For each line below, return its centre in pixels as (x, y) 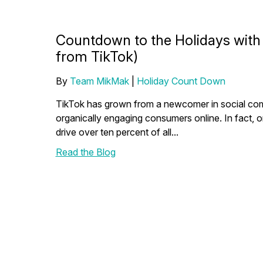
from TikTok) (97, 57)
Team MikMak (99, 81)
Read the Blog (85, 152)
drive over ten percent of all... (117, 132)
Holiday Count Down (181, 81)
